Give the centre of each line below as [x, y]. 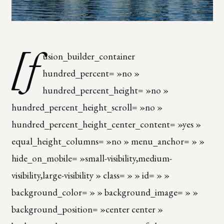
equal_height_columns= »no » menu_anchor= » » [108, 141]
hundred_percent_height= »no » [106, 90]
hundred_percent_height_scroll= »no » [87, 107]
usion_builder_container [89, 56]
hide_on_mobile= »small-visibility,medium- [91, 158]
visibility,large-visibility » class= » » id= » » [90, 175]
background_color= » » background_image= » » [104, 192]
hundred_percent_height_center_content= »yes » [106, 124]
